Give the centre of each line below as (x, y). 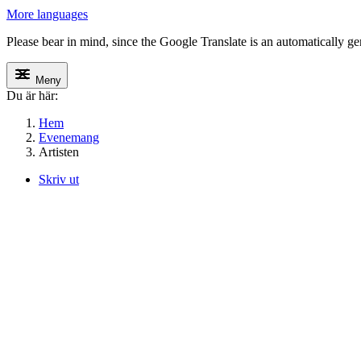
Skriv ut (59, 179)
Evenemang (69, 137)
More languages (47, 14)
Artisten (59, 151)
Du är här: (32, 95)
